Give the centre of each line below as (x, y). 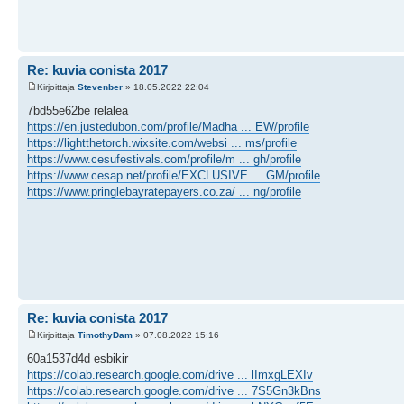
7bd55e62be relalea (78, 110)
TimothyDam (105, 335)
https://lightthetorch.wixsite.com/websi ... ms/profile (162, 143)
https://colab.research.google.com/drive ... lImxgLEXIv (170, 375)
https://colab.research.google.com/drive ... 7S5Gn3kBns (174, 391)
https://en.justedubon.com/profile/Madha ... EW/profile (168, 127)
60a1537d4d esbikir (78, 358)
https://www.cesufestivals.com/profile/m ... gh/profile (164, 159)
